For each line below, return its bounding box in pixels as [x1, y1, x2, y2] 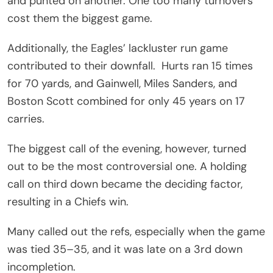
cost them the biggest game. [7, 10, 152, 26]
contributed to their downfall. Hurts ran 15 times [7, 58, 253, 73]
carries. [7, 111, 44, 126]
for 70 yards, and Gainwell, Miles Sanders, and [7, 76, 237, 91]
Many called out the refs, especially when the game [7, 224, 265, 239]
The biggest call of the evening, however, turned [7, 141, 246, 156]
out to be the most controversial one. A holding [7, 158, 247, 174]
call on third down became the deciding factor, [7, 176, 243, 191]
